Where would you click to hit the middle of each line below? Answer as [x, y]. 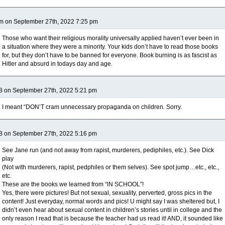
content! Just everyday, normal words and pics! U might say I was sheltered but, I [111, 201]
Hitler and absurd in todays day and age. [57, 64]
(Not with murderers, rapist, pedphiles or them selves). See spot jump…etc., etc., [110, 167]
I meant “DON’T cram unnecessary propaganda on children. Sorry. [92, 107]
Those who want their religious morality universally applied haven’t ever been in [110, 38]
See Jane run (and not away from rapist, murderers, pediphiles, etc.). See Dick [108, 150]
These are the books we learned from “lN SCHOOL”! [73, 184]
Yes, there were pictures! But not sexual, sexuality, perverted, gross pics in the [107, 193]
